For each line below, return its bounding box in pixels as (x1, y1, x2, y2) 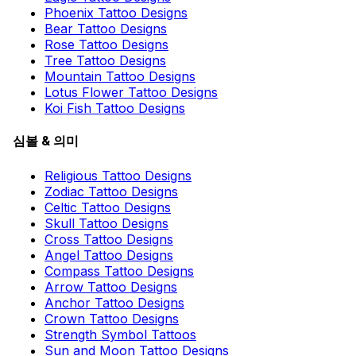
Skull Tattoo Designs (44, 215, 168, 231)
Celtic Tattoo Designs (44, 199, 171, 215)
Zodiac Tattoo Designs (44, 183, 178, 199)
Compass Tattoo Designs (44, 262, 194, 279)
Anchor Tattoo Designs (44, 294, 184, 311)
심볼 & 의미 (13, 133, 79, 149)
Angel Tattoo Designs (44, 246, 173, 263)
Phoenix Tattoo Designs (44, 5, 188, 21)
